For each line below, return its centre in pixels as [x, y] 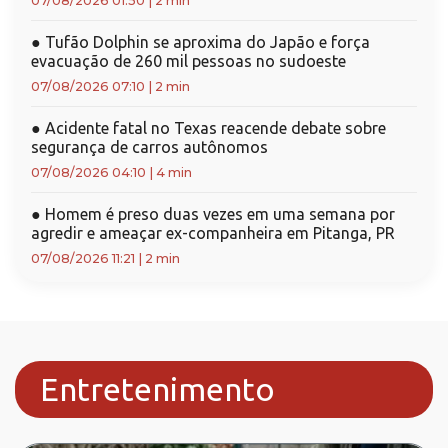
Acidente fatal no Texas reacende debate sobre [213, 128]
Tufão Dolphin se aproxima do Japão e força [205, 42]
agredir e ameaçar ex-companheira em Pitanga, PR [213, 233]
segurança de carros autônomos [149, 147]
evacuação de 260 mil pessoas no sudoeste [188, 61]
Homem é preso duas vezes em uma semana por [218, 214]
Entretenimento [157, 389]
